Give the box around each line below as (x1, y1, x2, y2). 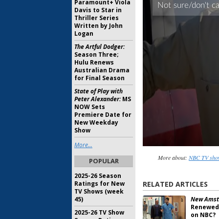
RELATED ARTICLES (143, 179, 208, 189)
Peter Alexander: (74, 95, 121, 103)
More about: (157, 153, 189, 162)
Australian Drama (74, 66, 130, 74)
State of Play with (74, 87, 123, 95)
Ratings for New (74, 179, 125, 188)
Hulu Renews (74, 58, 114, 66)
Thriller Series (74, 14, 119, 22)
